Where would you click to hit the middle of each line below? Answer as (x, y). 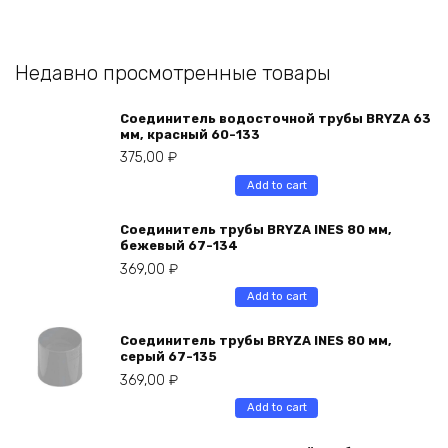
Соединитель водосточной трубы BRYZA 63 (275, 119)
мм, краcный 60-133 (190, 135)
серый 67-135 (168, 357)
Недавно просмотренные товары (173, 72)
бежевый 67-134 (179, 246)
